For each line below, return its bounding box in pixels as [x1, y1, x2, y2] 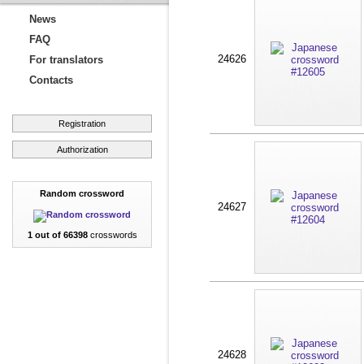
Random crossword [40, 188, 124, 198]
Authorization [56, 145, 108, 154]
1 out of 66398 [27, 230, 88, 240]
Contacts [29, 74, 73, 86]
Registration [58, 119, 106, 128]
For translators [29, 54, 103, 66]
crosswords [87, 230, 137, 240]
